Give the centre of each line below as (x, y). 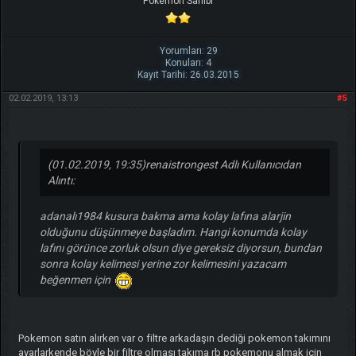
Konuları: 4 (189, 62)
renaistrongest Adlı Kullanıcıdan (223, 164)
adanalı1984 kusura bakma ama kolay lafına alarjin (165, 216)
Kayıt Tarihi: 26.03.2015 (189, 74)
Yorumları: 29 (188, 50)
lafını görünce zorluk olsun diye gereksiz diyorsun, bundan (180, 248)
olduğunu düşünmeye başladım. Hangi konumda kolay (173, 232)
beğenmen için (77, 279)
